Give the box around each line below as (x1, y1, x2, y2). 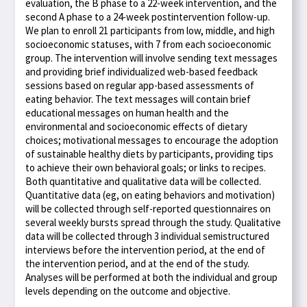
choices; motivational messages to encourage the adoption (25, 134, 279, 147)
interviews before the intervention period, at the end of (25, 243, 266, 257)
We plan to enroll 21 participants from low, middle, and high (25, 24, 275, 38)
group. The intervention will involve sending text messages (25, 51, 278, 65)
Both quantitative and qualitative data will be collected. (25, 175, 262, 188)
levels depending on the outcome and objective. (25, 284, 231, 298)
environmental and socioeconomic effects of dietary (25, 120, 248, 134)
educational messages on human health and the (25, 106, 230, 120)
